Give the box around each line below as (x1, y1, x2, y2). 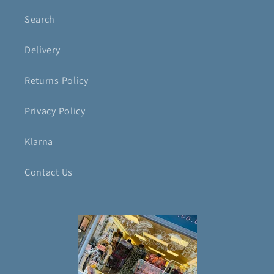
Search (24, 12, 56, 26)
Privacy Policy (24, 104, 86, 117)
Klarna (24, 135, 54, 148)
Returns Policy (24, 73, 89, 87)
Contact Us (24, 165, 73, 179)
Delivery (24, 43, 61, 56)
